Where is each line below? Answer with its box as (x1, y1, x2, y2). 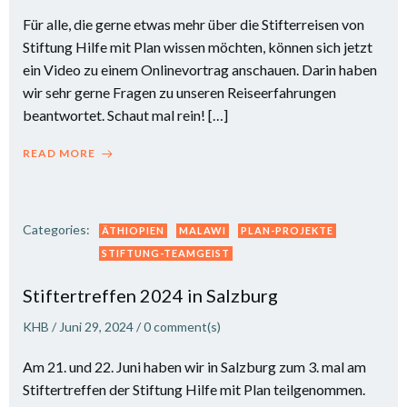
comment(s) (154, 319, 221, 334)
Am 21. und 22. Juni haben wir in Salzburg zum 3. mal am (23, 358, 366, 375)
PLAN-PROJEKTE (241, 224, 333, 236)
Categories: (23, 222, 90, 237)
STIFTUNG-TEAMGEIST (102, 247, 230, 259)
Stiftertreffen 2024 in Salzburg (23, 284, 278, 306)
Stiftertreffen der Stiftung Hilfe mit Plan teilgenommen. (23, 381, 365, 398)
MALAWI (179, 224, 226, 236)
